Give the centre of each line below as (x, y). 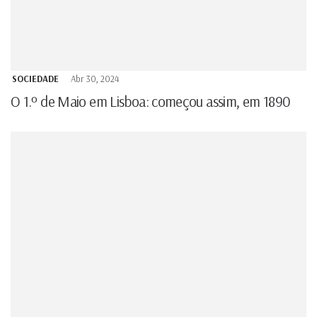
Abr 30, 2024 (95, 78)
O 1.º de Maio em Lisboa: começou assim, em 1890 (151, 101)
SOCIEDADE (35, 78)
